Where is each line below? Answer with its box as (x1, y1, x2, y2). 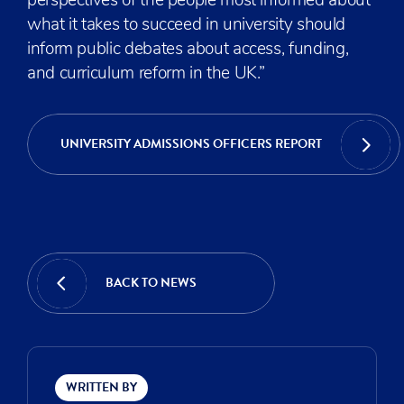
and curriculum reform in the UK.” (27, 66, 266, 83)
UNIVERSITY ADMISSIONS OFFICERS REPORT (60, 134, 322, 153)
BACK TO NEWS (106, 273, 197, 292)
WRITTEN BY (66, 378, 137, 397)
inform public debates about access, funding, (27, 41, 349, 59)
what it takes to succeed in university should (27, 17, 345, 34)
